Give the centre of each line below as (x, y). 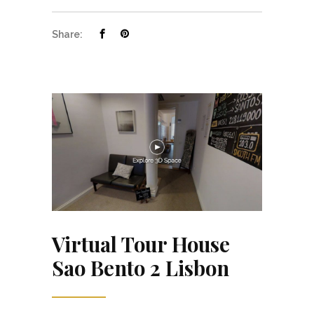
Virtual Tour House (141, 244)
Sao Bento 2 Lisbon (141, 268)
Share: (68, 34)
